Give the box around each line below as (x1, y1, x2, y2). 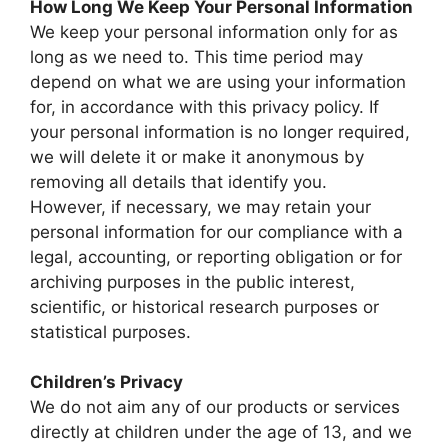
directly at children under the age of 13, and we (30, 422, 412, 443)
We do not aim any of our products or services (30, 397, 400, 418)
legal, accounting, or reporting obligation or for (30, 247, 402, 268)
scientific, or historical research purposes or (30, 297, 379, 318)
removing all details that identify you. (30, 172, 327, 193)
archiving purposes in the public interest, (30, 272, 355, 293)
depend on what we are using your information (30, 72, 406, 93)
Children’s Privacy (30, 372, 183, 393)
